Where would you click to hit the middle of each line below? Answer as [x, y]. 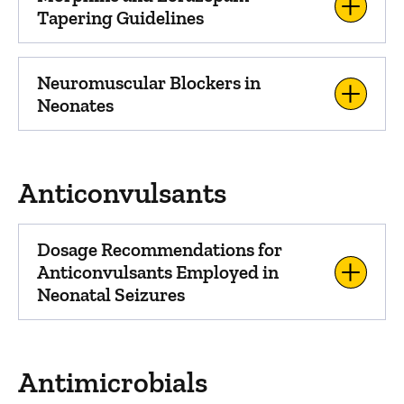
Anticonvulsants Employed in [158, 272]
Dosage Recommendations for [160, 249]
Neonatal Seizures [111, 294]
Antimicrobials [113, 382]
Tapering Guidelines [120, 18]
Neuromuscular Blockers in [149, 83]
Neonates [75, 105]
